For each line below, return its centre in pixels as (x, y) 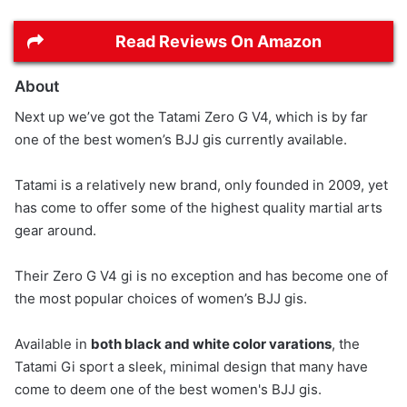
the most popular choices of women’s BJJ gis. (161, 298)
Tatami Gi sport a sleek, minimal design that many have (191, 366)
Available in (53, 343)
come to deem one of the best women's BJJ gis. (168, 389)
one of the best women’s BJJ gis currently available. (181, 139)
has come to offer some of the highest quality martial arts (199, 207)
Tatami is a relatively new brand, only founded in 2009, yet (201, 184)
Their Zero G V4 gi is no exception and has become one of (201, 275)
